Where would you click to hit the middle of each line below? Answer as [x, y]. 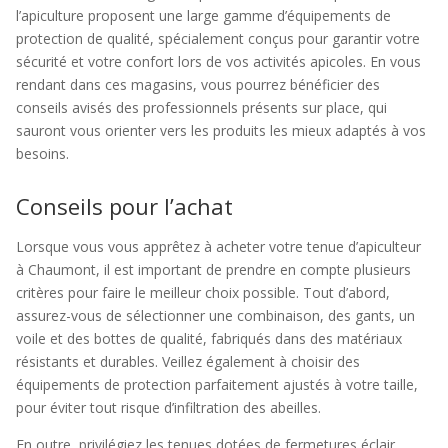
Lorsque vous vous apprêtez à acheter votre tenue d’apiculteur [218, 246]
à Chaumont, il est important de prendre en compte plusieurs [213, 269]
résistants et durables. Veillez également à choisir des [188, 361]
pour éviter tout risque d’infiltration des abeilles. [168, 407]
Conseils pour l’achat [124, 206]
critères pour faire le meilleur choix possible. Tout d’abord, [203, 292]
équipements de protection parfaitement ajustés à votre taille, [217, 384]
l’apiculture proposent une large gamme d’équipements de [203, 15]
